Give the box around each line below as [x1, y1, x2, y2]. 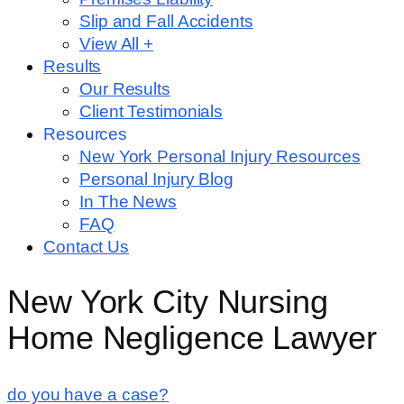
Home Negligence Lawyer [7, 319, 377, 357]
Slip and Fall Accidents [79, 11, 253, 31]
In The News [79, 191, 177, 211]
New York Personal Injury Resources [79, 146, 361, 166]
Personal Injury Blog [79, 169, 234, 188]
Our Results [79, 78, 170, 98]
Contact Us [43, 236, 129, 256]
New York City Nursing [7, 283, 328, 321]
